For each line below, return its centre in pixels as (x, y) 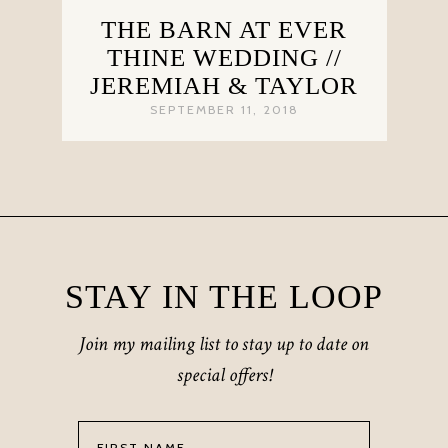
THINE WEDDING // (224, 58)
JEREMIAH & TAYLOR (224, 86)
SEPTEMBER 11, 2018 (224, 110)
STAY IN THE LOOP (224, 297)
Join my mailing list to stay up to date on (224, 344)
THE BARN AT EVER (224, 30)
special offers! (224, 375)
